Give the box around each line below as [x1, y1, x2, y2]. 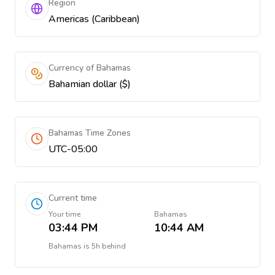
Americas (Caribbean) [48, 12, 140, 26]
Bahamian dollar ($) [48, 77, 131, 91]
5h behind [91, 241, 126, 251]
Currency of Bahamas [48, 62, 131, 74]
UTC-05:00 [48, 142, 98, 156]
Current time [48, 192, 97, 204]
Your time [48, 209, 80, 219]
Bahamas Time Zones [48, 127, 131, 139]
